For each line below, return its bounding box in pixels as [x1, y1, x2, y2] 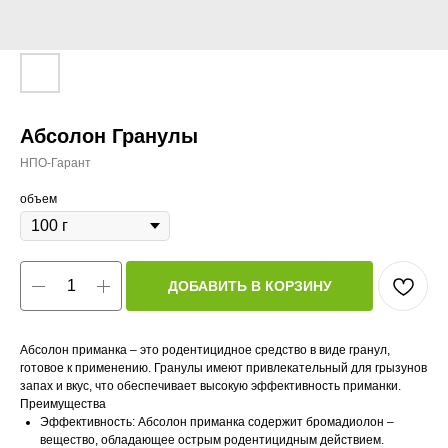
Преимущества [20, 397, 106, 411]
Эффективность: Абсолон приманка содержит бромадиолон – [40, 415, 394, 429]
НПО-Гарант [20, 156, 91, 170]
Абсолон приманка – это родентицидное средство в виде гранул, [20, 343, 390, 357]
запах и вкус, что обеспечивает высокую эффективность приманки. [20, 379, 401, 393]
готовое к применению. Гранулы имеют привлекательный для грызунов [20, 361, 427, 375]
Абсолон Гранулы [20, 125, 198, 147]
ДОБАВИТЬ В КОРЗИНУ [167, 277, 332, 294]
